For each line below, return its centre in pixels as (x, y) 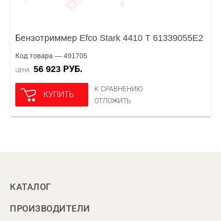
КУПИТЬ (59, 94)
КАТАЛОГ (31, 187)
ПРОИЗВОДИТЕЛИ (50, 209)
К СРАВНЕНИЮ (119, 89)
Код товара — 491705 (51, 56)
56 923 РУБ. (60, 69)
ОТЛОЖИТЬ (113, 101)
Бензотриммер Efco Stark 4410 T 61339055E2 (109, 38)
